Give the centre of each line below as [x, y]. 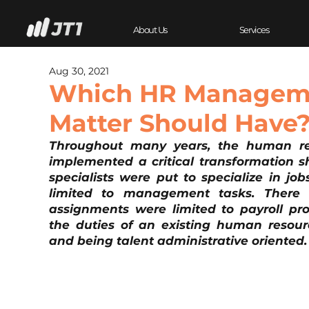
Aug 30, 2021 [79, 71]
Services [254, 29]
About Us [150, 29]
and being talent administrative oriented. [178, 241]
